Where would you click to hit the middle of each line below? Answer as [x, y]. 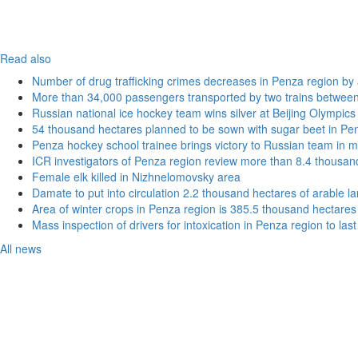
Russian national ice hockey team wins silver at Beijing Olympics [194, 113]
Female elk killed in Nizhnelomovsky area [136, 177]
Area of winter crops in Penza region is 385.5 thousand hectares [194, 209]
